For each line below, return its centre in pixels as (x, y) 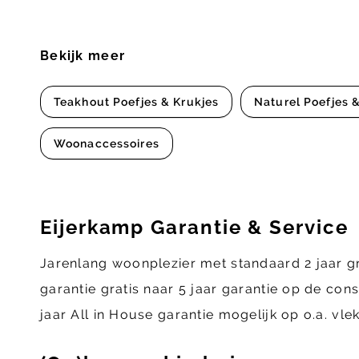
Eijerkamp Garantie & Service (194, 228)
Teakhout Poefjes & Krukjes (137, 102)
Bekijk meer (83, 56)
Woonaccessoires (107, 144)
